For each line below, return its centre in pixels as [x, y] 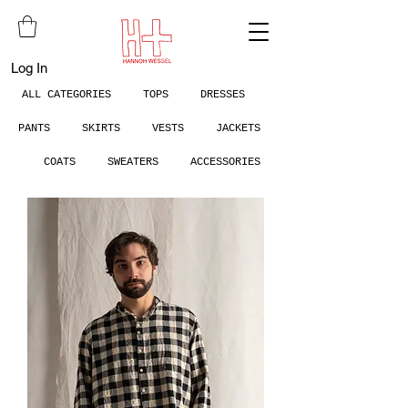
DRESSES [222, 94]
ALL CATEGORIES [66, 94]
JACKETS [238, 128]
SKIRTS [101, 128]
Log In [29, 68]
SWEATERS [133, 162]
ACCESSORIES [222, 162]
